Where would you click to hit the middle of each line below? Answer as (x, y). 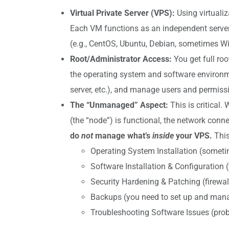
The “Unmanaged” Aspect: (119, 105)
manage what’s (123, 135)
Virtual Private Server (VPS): (122, 13)
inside (163, 135)
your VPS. (193, 135)
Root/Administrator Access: (121, 59)
